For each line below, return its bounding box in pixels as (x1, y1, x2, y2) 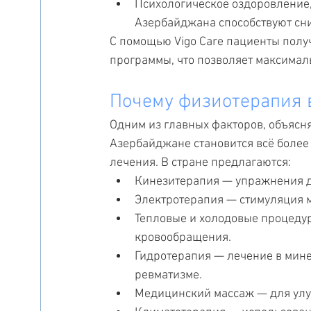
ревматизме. (135, 268, 202, 283)
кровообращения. (135, 230, 231, 246)
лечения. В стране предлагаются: (110, 155, 291, 171)
